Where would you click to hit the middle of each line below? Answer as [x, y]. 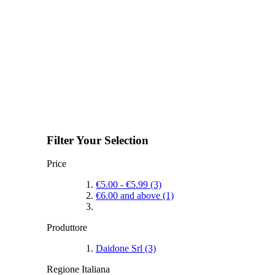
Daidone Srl [120, 249]
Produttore [67, 228]
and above [140, 196]
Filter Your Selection [98, 140]
